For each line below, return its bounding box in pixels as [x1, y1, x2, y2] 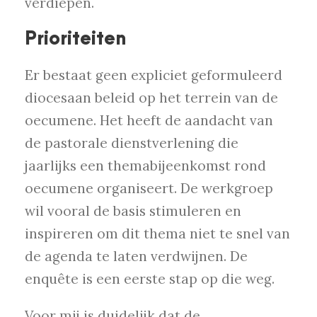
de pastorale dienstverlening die [25, 134, 238, 152]
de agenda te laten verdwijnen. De [25, 248, 248, 265]
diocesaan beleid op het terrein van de [25, 89, 278, 107]
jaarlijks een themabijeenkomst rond [25, 157, 266, 175]
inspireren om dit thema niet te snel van [25, 225, 290, 243]
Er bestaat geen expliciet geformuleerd [25, 67, 282, 84]
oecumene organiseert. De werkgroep [25, 180, 273, 197]
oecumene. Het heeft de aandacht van [25, 112, 273, 129]
